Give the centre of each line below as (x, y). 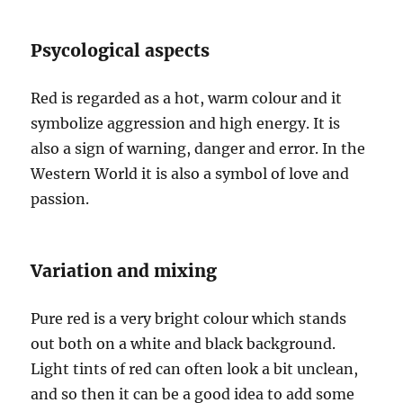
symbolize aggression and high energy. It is (186, 123)
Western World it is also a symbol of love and (190, 174)
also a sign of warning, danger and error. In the (198, 148)
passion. (60, 199)
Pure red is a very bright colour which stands (189, 318)
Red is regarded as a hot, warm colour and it (187, 98)
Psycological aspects (121, 50)
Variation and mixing (124, 271)
